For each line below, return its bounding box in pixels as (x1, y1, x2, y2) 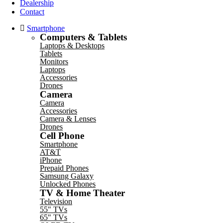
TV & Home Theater (40, 187, 125, 198)
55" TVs (40, 205, 67, 214)
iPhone (40, 155, 62, 164)
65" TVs (40, 213, 67, 222)
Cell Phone (40, 130, 84, 141)
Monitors (40, 57, 68, 66)
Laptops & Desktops (40, 41, 105, 50)
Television (40, 197, 72, 206)
